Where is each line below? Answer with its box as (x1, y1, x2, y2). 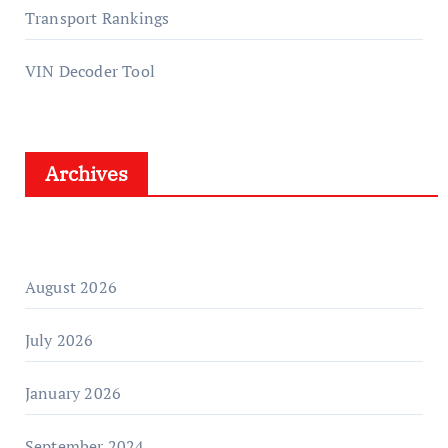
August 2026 (24, 276, 117, 299)
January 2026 (24, 382, 122, 405)
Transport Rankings (24, 7, 170, 30)
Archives (44, 160, 128, 188)
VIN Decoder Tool (24, 60, 155, 83)
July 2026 (24, 329, 94, 352)
